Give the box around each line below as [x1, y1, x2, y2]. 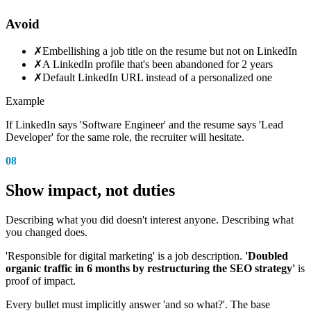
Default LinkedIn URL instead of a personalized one [42, 72, 272, 84]
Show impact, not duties [6, 181, 175, 200]
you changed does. [6, 226, 87, 239]
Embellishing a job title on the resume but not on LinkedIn [42, 45, 297, 58]
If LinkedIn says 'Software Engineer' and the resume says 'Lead [6, 119, 283, 131]
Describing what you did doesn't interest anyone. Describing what [6, 214, 294, 226]
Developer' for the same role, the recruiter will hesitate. [6, 131, 244, 144]
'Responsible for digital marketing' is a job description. [6, 250, 245, 262]
